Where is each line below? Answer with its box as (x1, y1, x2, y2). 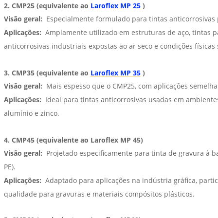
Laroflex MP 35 (90, 68, 141, 78)
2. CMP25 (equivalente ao (3, 1, 91, 11)
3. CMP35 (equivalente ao (3, 68, 91, 78)
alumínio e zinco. (3, 109, 59, 118)
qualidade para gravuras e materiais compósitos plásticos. (3, 189, 195, 199)
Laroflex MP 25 (90, 1, 141, 11)
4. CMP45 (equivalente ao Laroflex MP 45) (3, 135, 143, 145)
